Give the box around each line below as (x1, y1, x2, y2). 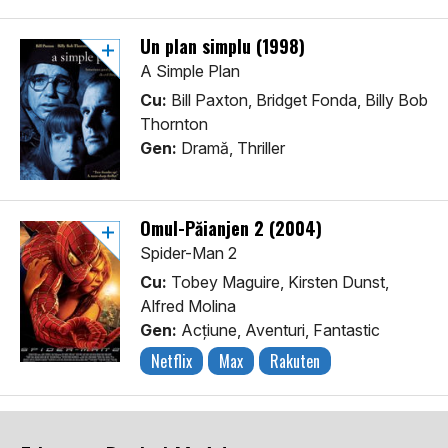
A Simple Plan (140, 61, 240, 82)
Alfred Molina (140, 296, 236, 317)
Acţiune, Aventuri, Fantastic (177, 320, 380, 341)
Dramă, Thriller (177, 138, 285, 159)
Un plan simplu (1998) (140, 33, 305, 60)
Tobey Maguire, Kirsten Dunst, (167, 272, 389, 293)
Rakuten (270, 349, 320, 374)
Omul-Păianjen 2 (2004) (140, 215, 322, 242)
